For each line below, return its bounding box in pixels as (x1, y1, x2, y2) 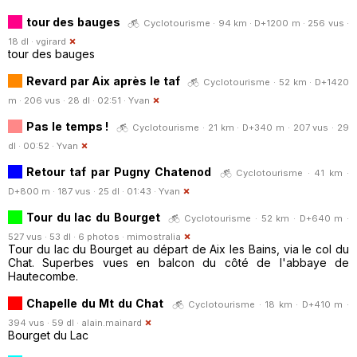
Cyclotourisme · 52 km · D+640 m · (184, 212, 350, 224)
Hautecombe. (8, 269, 78, 283)
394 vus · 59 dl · (8, 316, 81, 328)
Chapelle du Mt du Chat (26, 296, 164, 310)
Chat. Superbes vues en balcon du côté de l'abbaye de (8, 255, 349, 269)
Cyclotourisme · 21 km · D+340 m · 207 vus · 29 (132, 121, 350, 133)
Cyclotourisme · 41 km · (236, 167, 350, 178)
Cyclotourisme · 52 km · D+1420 (203, 76, 350, 88)
